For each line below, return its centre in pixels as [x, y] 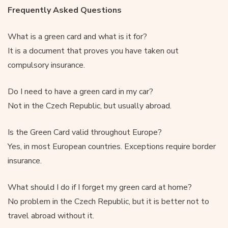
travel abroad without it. [51, 216]
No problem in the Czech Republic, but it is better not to [108, 201]
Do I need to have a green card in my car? [80, 91]
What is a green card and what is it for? [77, 36]
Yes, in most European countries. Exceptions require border [112, 146]
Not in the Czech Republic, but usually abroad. [90, 106]
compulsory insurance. [46, 65]
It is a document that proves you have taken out [93, 51]
